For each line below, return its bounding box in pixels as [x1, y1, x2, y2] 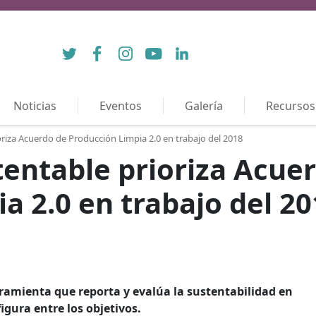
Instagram [111, 39, 166, 56]
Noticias [13, 98, 56, 114]
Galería [185, 98, 223, 114]
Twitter [54, 39, 92, 56]
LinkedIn [167, 39, 213, 56]
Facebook [83, 39, 134, 56]
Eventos [99, 98, 142, 114]
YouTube [139, 39, 185, 56]
